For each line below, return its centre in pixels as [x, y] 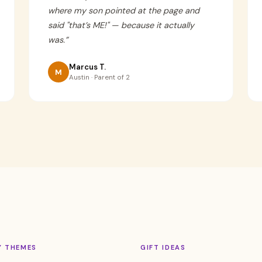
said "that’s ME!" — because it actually [121, 25]
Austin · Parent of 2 [99, 77]
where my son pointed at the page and [123, 11]
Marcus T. [87, 67]
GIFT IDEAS [163, 247]
